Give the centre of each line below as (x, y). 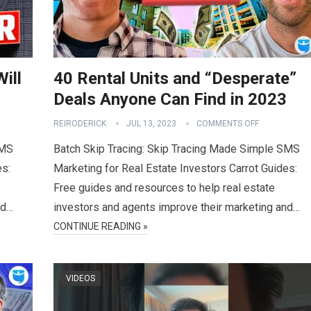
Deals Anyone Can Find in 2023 (170, 99)
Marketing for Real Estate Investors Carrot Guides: (175, 168)
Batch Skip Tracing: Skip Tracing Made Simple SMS (177, 149)
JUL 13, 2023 (151, 124)
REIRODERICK (80, 124)
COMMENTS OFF (228, 124)
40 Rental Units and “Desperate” (175, 78)
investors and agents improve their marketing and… (177, 207)
